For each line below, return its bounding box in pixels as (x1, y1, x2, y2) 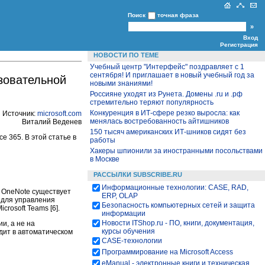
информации (102, 209, 146, 218)
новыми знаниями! (90, 79, 153, 88)
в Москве (90, 155, 119, 163)
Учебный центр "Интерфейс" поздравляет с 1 (90, 63, 244, 71)
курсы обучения (102, 227, 155, 235)
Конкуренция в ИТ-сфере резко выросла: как (90, 109, 240, 117)
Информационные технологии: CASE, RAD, (102, 183, 248, 192)
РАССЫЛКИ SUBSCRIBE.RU (93, 171, 182, 178)
